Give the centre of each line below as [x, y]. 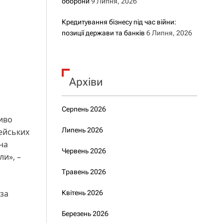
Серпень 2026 [84, 109]
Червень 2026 [84, 151]
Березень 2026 [85, 214]
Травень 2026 [84, 172]
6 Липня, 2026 [169, 33]
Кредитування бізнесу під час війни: [119, 22]
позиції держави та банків [103, 33]
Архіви [86, 82]
